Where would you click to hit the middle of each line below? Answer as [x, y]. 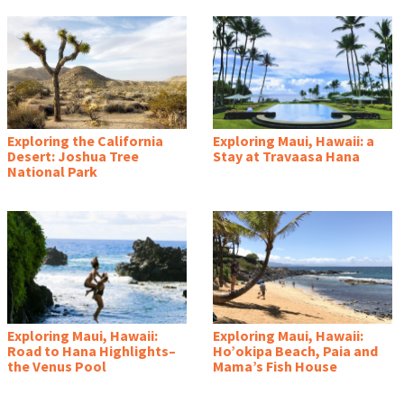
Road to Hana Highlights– [92, 350]
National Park [52, 171]
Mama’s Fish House [275, 366]
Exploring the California [85, 140]
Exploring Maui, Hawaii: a [294, 140]
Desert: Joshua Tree [73, 156]
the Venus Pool [57, 366]
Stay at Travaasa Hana [286, 156]
